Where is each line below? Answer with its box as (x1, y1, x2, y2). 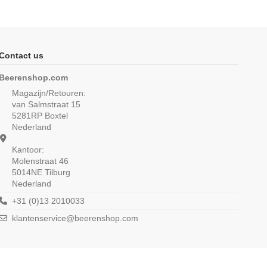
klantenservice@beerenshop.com (12, 213, 139, 223)
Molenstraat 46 (12, 156, 69, 166)
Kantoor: (12, 144, 45, 154)
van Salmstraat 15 (12, 99, 81, 109)
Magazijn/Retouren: (12, 88, 86, 98)
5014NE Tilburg (12, 167, 71, 177)
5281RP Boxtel (12, 110, 69, 120)
